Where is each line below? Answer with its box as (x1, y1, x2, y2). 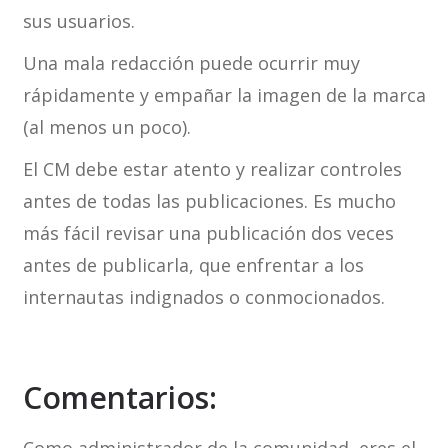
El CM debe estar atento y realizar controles (22, 157, 402, 182)
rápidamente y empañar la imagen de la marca (22, 83, 426, 108)
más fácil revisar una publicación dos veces (22, 221, 394, 246)
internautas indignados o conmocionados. (22, 285, 385, 310)
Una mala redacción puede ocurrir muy (22, 51, 360, 76)
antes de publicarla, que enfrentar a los (22, 253, 364, 278)
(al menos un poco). (22, 115, 191, 140)
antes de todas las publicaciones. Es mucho (22, 189, 396, 214)
